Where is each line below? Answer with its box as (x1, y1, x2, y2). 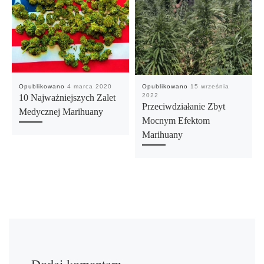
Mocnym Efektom (141, 115, 210, 127)
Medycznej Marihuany (18, 107, 103, 118)
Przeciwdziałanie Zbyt (141, 101, 225, 113)
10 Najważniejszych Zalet (18, 93, 115, 104)
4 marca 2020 (67, 83, 112, 90)
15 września (190, 83, 229, 90)
